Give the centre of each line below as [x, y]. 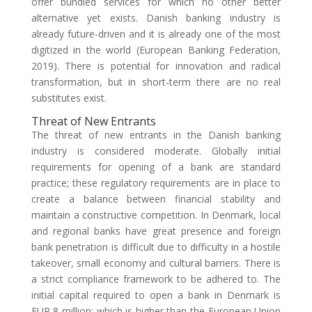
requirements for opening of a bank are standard [156, 167]
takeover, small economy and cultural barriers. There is [156, 263]
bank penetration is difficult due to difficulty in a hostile [156, 247]
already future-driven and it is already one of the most [156, 34]
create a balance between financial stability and [156, 199]
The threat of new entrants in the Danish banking [156, 135]
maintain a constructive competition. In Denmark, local [156, 215]
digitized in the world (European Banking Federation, [156, 50]
